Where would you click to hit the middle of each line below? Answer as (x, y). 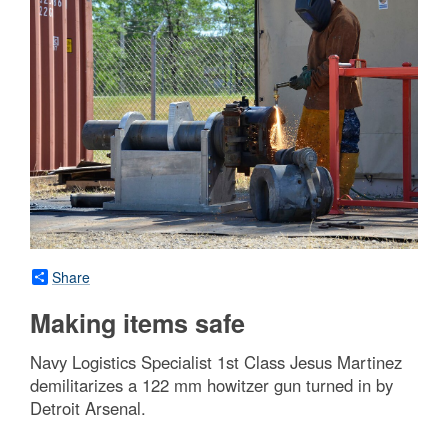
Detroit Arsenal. (88, 407)
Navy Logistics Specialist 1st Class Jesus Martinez (216, 361)
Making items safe (137, 322)
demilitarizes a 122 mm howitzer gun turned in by (211, 384)
